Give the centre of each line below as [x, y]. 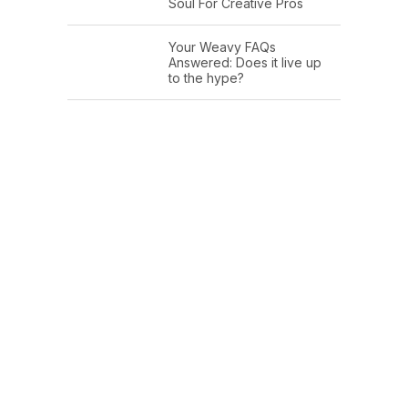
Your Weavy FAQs [222, 47]
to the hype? [206, 78]
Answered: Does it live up [245, 63]
